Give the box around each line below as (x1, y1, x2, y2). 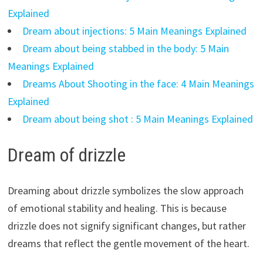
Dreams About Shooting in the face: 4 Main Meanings (22, 77, 254, 91)
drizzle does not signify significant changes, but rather (7, 218, 246, 232)
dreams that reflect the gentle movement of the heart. (7, 236, 249, 250)
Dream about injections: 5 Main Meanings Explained (22, 24, 247, 38)
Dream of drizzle (7, 144, 126, 167)
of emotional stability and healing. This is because (7, 201, 227, 215)
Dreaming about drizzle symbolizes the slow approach (7, 183, 244, 197)
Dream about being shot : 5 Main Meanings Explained (22, 112, 253, 126)
